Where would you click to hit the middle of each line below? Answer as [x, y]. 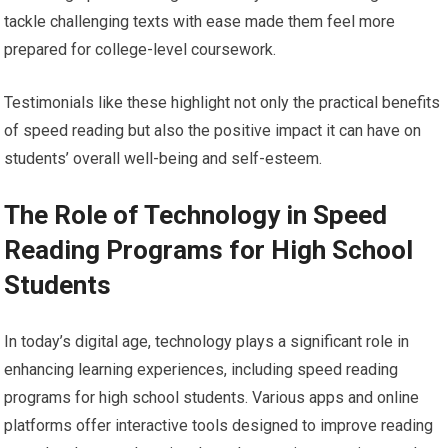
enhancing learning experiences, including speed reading [201, 370]
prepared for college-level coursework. [140, 50]
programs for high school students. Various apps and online [212, 398]
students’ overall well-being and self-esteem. [163, 159]
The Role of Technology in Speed [196, 215]
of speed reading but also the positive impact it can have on [213, 131]
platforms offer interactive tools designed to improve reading [219, 426]
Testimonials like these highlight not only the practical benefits [222, 103]
